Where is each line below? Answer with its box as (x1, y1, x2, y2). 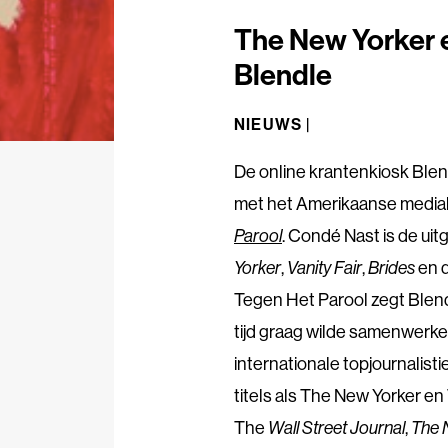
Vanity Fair (287, 255, 362, 279)
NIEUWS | (234, 113, 311, 134)
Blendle (234, 55, 332, 93)
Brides (368, 255, 415, 279)
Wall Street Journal (265, 415, 405, 439)
